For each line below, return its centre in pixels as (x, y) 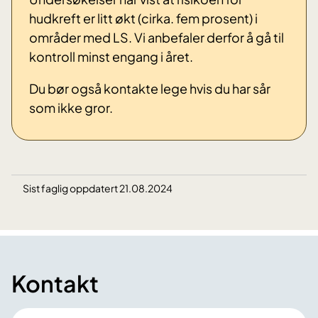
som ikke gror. (71, 108)
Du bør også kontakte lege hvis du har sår (150, 89)
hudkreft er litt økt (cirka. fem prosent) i (143, 18)
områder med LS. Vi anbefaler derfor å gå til (157, 38)
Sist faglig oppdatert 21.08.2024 (98, 188)
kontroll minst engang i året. (111, 57)
